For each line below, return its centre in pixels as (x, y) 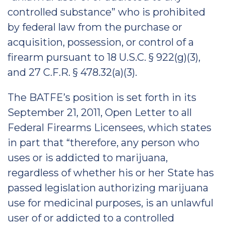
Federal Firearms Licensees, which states (109, 128)
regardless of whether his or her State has (111, 173)
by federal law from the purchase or (95, 27)
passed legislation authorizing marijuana (108, 188)
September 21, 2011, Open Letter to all (100, 113)
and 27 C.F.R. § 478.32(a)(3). (72, 72)
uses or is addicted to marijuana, (88, 158)
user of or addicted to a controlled (91, 218)
